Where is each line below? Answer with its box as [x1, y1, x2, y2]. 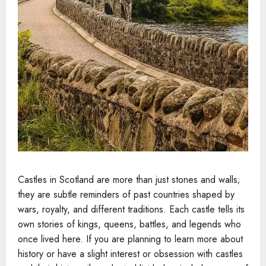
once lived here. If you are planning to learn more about [18, 232, 243, 246]
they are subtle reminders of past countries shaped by [18, 188, 235, 202]
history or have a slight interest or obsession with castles [18, 247, 243, 261]
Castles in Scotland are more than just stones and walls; [18, 173, 240, 187]
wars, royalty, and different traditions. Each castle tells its [18, 202, 245, 217]
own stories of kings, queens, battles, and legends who [18, 217, 241, 232]
